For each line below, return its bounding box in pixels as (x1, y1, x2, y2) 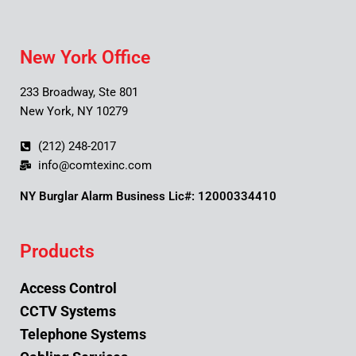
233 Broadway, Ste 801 (20, 85, 138, 99)
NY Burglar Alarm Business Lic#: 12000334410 (20, 189, 277, 203)
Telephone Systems (20, 326, 146, 342)
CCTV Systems (20, 303, 116, 319)
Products (20, 241, 95, 262)
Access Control (20, 280, 117, 296)
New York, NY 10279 (20, 104, 128, 118)
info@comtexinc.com (37, 158, 152, 172)
